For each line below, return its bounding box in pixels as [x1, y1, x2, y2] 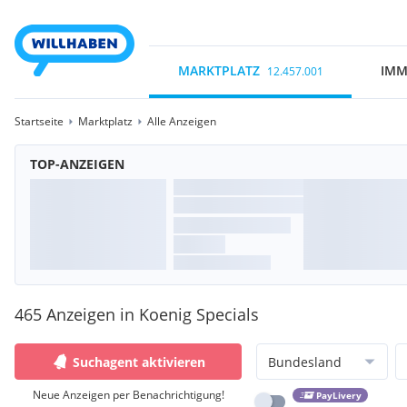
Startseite [15, 114, 64, 129]
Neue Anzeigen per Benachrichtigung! [32, 387, 224, 402]
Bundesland [268, 352, 342, 371]
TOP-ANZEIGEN [30, 155, 124, 173]
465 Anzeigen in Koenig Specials [15, 303, 259, 325]
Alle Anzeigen [147, 114, 216, 129]
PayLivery [315, 389, 362, 402]
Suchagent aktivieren [73, 352, 205, 371]
